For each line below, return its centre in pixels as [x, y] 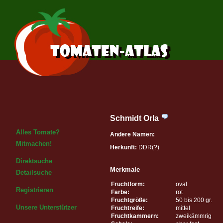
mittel [183, 208]
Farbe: [120, 192]
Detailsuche [34, 172]
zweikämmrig [194, 216]
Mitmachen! [34, 144]
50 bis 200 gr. [194, 200]
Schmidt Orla [135, 118]
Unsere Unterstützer [46, 207]
